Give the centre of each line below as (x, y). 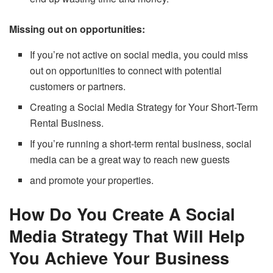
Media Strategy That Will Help (127, 236)
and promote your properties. (93, 180)
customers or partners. (78, 87)
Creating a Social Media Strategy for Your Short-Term (144, 107)
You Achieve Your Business (119, 258)
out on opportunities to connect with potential (126, 71)
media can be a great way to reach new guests (130, 160)
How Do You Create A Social (122, 214)
